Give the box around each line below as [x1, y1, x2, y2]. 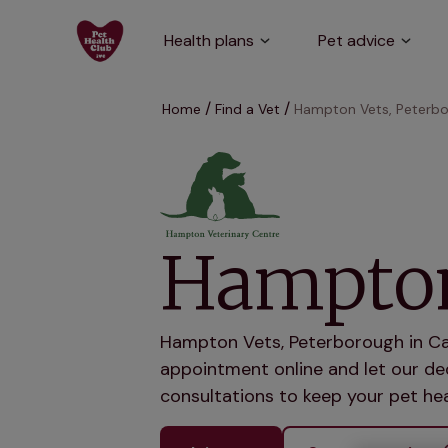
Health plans [164, 30, 254, 51]
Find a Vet [215, 100, 280, 118]
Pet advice [318, 30, 395, 51]
